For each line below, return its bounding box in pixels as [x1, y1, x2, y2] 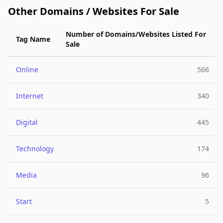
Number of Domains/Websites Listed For [66, 29, 206, 39]
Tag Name [16, 34, 50, 44]
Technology [16, 144, 54, 153]
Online [16, 65, 38, 74]
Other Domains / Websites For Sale [8, 4, 179, 18]
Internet [16, 91, 43, 101]
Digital [16, 117, 38, 127]
